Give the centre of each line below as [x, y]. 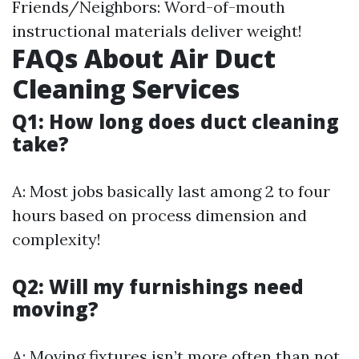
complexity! [56, 239]
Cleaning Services [126, 89]
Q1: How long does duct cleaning [175, 121]
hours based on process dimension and [159, 215]
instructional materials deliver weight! [157, 31]
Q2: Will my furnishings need [158, 286]
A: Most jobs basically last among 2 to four [171, 191]
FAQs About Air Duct [144, 58]
